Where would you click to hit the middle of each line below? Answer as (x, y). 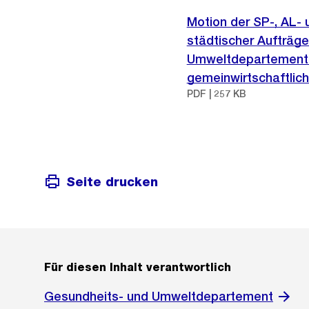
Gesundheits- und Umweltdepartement (159, 297)
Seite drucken (112, 181)
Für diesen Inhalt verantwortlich (138, 268)
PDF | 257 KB (216, 94)
